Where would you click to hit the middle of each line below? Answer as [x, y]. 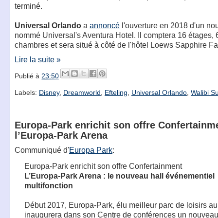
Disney [49, 93]
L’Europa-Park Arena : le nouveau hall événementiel [119, 176]
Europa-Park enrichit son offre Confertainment [103, 166]
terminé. [28, 6]
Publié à [28, 76]
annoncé [104, 25]
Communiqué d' [42, 150]
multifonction [48, 186]
